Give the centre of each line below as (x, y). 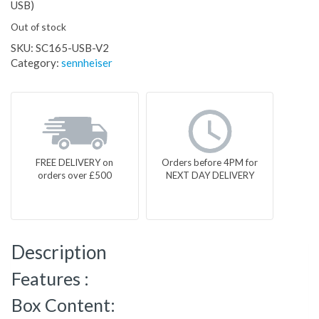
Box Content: (63, 305)
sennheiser (87, 63)
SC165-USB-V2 (72, 48)
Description (59, 252)
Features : (50, 279)
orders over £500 (74, 176)
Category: (36, 63)
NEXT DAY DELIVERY (210, 176)
